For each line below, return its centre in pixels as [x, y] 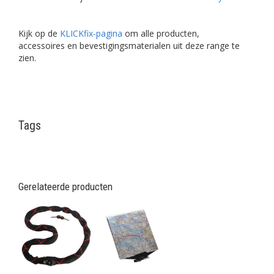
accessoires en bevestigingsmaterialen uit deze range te [129, 46]
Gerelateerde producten [65, 187]
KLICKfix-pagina [91, 33]
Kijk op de [39, 33]
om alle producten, [161, 33]
